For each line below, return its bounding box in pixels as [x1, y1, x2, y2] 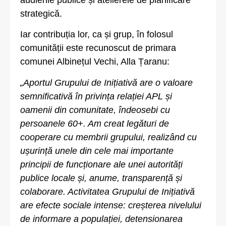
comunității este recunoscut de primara [20, 43, 176, 53]
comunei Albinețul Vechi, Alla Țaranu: [20, 56, 169, 67]
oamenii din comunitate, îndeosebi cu [20, 104, 170, 115]
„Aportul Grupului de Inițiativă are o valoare [20, 77, 193, 88]
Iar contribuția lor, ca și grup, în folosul [20, 29, 173, 40]
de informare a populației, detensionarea [20, 213, 183, 224]
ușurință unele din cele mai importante [20, 145, 174, 156]
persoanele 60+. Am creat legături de [20, 118, 169, 129]
